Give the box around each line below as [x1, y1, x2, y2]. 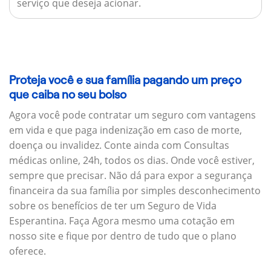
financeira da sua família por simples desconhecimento [9, 184, 261, 198]
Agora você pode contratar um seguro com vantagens [9, 108, 256, 122]
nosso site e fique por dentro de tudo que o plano [9, 229, 237, 243]
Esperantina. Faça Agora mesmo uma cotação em [9, 214, 235, 228]
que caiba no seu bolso [9, 88, 126, 101]
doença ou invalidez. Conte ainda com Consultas [9, 139, 229, 152]
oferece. [9, 244, 46, 258]
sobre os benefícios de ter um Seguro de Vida [9, 199, 217, 213]
